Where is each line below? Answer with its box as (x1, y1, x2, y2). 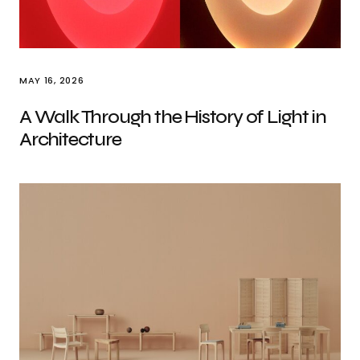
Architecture (19, 128, 121, 151)
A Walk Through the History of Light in (19, 105, 326, 129)
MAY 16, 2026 (19, 74, 84, 87)
